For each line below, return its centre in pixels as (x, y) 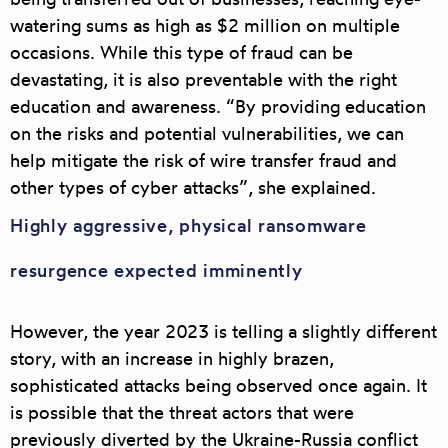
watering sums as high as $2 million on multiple (205, 25)
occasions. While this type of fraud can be (181, 52)
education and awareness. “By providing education (218, 106)
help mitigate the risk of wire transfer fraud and (203, 160)
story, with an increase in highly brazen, (172, 358)
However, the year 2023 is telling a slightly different (223, 331)
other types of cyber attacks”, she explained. (193, 187)
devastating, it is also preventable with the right (203, 79)
